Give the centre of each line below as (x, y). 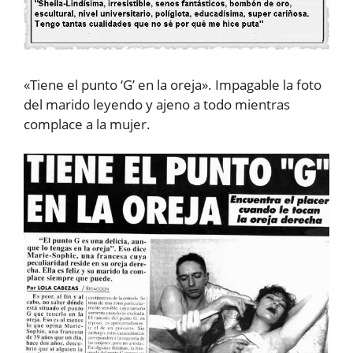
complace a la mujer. (87, 124)
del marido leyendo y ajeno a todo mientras (157, 104)
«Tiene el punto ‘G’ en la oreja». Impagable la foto (173, 84)
